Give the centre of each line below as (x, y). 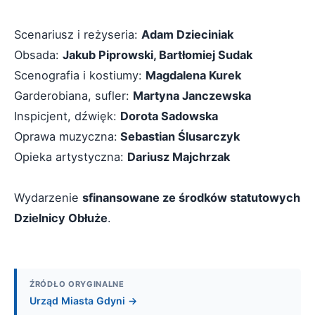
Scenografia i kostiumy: (80, 75)
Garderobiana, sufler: (73, 96)
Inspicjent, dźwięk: (67, 116)
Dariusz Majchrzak (179, 157)
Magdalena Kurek (193, 75)
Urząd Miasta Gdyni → (83, 301)
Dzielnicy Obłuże (61, 218)
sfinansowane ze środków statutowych (191, 198)
